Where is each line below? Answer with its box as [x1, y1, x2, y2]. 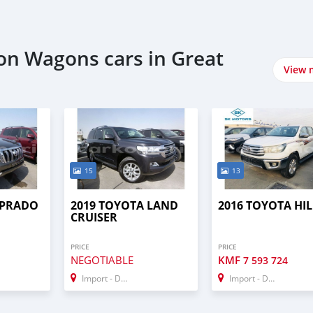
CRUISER [70, 209, 117, 225]
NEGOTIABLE [70, 252, 133, 267]
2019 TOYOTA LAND [70, 197, 178, 213]
